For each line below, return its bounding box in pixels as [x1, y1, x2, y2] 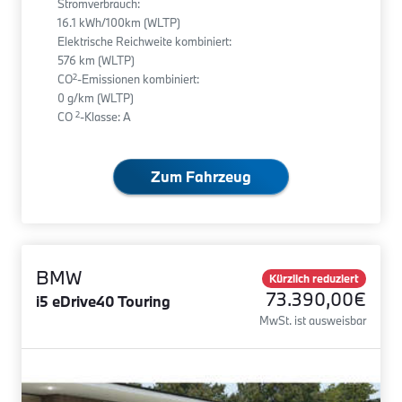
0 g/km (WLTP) [57, 91, 134, 106]
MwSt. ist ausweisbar [259, 313, 366, 328]
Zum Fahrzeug [151, 167, 251, 187]
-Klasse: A [80, 109, 131, 125]
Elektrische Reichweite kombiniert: [57, 34, 232, 49]
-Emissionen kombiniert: [77, 72, 199, 87]
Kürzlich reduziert [269, 271, 360, 286]
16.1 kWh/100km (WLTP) [57, 15, 180, 31]
